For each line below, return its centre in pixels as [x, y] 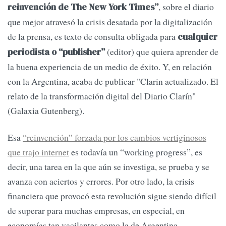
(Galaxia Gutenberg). [46, 111]
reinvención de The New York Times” [83, 7]
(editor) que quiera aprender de [162, 52]
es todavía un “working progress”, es [136, 152]
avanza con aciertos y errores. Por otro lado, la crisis [101, 181]
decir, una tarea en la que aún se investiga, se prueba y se [108, 167]
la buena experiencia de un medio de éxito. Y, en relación [110, 67]
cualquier [197, 37]
